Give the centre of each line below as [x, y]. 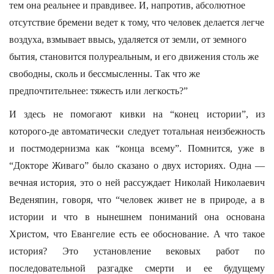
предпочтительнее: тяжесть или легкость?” [98, 91]
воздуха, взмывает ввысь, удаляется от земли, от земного [128, 39]
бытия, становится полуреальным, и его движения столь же [134, 57]
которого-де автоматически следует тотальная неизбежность [137, 131]
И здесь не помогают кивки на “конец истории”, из [137, 114]
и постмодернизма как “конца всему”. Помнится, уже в [137, 148]
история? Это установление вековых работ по [137, 251]
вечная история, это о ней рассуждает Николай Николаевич [137, 183]
